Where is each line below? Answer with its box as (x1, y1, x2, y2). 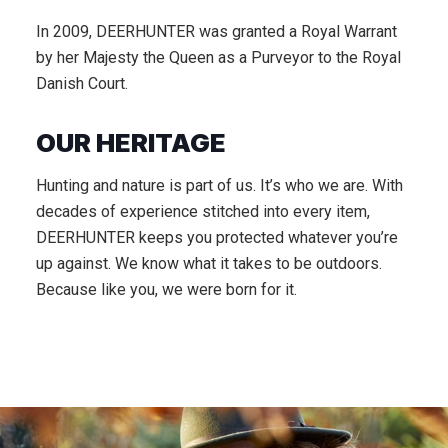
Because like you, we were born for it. (36, 279, 297, 299)
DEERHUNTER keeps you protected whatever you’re (36, 227, 398, 247)
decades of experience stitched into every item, (36, 201, 370, 221)
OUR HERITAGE (36, 126, 226, 158)
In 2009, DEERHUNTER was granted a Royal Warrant (36, 21, 397, 41)
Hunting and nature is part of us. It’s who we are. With (36, 175, 403, 195)
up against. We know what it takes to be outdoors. (36, 253, 382, 273)
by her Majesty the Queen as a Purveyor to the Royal (36, 47, 401, 67)
